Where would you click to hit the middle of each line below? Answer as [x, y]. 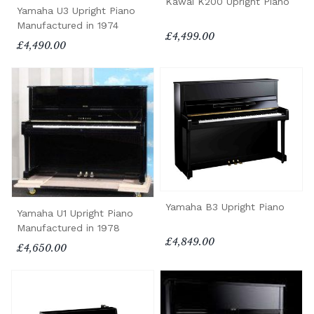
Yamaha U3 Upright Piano [76, 10]
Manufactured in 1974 [68, 25]
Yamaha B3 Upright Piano [225, 206]
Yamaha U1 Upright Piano [75, 213]
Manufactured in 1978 [68, 228]
